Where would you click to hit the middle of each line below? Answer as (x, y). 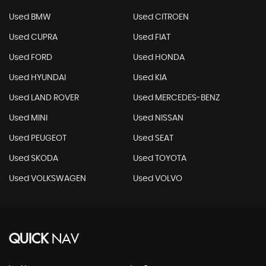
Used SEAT (153, 139)
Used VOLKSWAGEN (47, 179)
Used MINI (28, 118)
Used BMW (30, 18)
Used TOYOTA (159, 159)
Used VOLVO (157, 179)
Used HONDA (159, 58)
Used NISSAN (158, 118)
